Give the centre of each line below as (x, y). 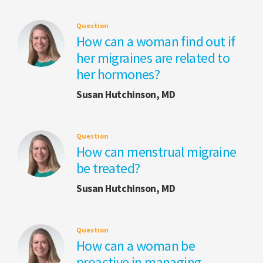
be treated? (108, 168)
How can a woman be (136, 246)
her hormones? (118, 75)
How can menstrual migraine (156, 152)
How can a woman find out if (156, 42)
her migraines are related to (153, 58)
